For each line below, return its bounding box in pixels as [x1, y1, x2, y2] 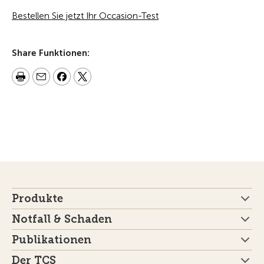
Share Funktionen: [12, 47, 90, 58]
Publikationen [12, 233, 91, 246]
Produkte [12, 192, 63, 205]
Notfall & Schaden [12, 212, 112, 226]
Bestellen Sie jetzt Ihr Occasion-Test [12, 10, 159, 21]
